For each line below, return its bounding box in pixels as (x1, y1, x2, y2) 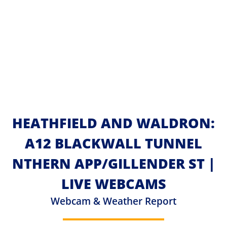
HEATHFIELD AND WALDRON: (12, 113, 215, 132)
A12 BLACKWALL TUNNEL (25, 133, 202, 153)
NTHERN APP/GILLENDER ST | (12, 154, 215, 173)
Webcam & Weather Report (51, 194, 176, 208)
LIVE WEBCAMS (61, 174, 166, 193)
